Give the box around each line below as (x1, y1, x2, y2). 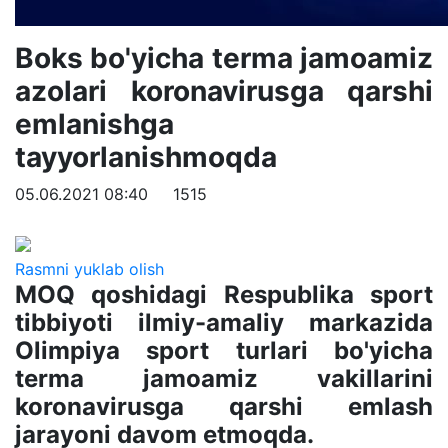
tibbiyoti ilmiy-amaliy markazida (15, 307, 433, 337)
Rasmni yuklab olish (15, 258, 164, 279)
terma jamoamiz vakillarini (15, 363, 433, 393)
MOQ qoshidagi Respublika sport (15, 279, 433, 309)
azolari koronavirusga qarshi (15, 74, 433, 108)
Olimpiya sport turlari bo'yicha (15, 335, 433, 365)
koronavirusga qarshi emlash (15, 391, 433, 421)
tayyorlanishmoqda (15, 140, 277, 174)
